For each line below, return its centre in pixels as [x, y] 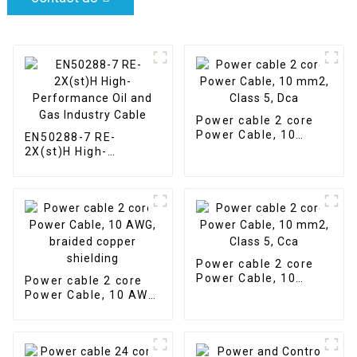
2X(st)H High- [66, 151]
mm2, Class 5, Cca [252, 292]
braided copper [71, 309]
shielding [52, 323]
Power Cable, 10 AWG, [92, 294]
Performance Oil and [88, 165]
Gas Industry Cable [82, 180]
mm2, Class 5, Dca [252, 149]
